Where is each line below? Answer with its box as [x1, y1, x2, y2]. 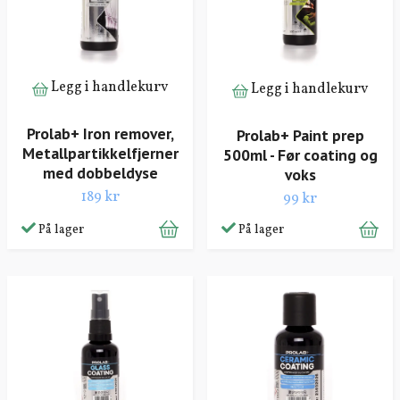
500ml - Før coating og [222, 144, 378, 165]
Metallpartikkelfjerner [21, 143, 179, 164]
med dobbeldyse [42, 162, 158, 184]
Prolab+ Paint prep [236, 124, 364, 146]
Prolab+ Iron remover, [26, 123, 174, 145]
